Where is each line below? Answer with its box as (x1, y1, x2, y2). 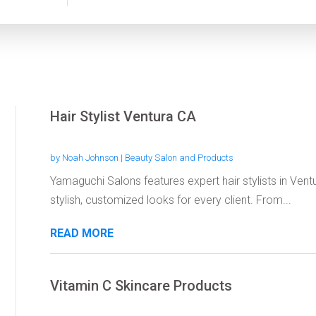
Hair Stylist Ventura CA (49, 107, 196, 125)
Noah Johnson (61, 152, 119, 163)
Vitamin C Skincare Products (49, 276, 232, 294)
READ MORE (49, 226, 114, 240)
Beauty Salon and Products (124, 152, 233, 163)
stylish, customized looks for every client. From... (49, 193, 291, 207)
